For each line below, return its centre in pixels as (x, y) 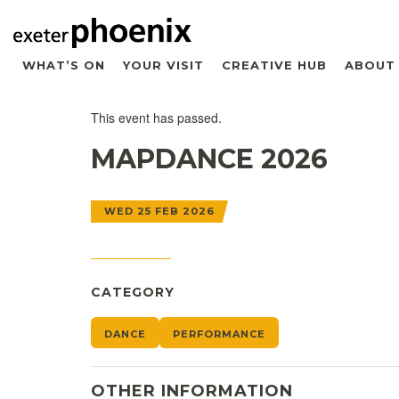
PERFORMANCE (219, 334)
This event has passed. (156, 117)
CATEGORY (133, 292)
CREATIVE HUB (274, 65)
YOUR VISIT (163, 65)
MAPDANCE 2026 (209, 159)
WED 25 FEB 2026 (159, 211)
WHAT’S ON (64, 65)
